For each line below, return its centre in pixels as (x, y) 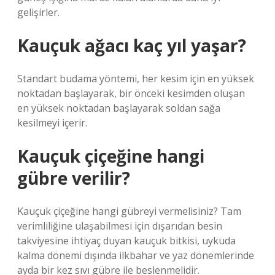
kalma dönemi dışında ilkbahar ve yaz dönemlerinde (136, 255)
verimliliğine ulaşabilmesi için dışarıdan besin (120, 226)
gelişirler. (38, 12)
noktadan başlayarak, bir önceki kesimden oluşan (131, 93)
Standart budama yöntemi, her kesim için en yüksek (136, 79)
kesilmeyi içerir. (52, 123)
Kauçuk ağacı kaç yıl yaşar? (132, 45)
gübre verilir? (74, 178)
